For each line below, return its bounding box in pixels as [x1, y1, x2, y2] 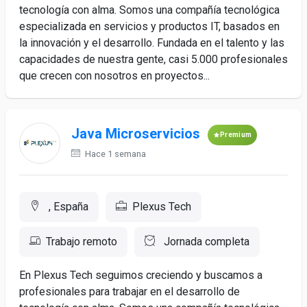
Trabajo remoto [46, 235, 117, 248]
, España [46, 200, 88, 213]
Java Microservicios [71, 125, 200, 143]
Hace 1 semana [83, 149, 146, 159]
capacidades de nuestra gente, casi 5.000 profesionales [19, 53, 288, 66]
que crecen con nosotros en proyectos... [19, 69, 210, 82]
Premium [220, 131, 252, 138]
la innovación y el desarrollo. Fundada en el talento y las [19, 36, 284, 49]
